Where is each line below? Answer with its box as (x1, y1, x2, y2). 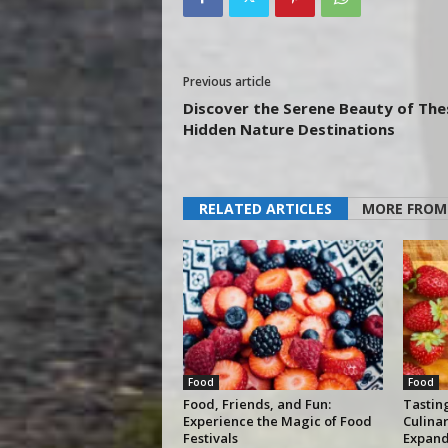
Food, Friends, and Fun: (182, 395, 331, 414)
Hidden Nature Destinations (182, 119, 395, 140)
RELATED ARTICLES (198, 199, 332, 219)
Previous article (182, 73, 271, 91)
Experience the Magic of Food (182, 412, 372, 431)
